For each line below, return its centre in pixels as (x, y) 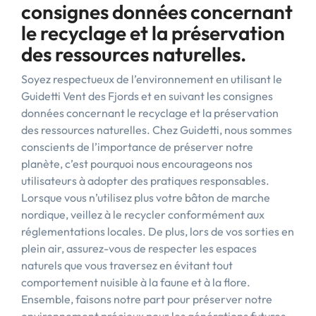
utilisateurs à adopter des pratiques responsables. (145, 181)
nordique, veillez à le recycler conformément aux (143, 214)
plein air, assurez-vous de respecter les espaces (139, 248)
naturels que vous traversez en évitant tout (127, 265)
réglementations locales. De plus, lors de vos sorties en (158, 231)
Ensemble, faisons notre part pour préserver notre (147, 299)
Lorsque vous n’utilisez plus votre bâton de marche (146, 197)
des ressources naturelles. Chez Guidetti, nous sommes (157, 130)
